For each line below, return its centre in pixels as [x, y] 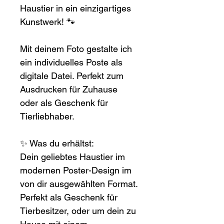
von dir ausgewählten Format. [80, 184]
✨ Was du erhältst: [57, 143]
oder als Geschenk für [65, 103]
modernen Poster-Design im [77, 170]
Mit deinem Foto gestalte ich [77, 49]
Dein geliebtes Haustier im [74, 157]
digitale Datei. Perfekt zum [73, 76]
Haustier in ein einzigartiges [77, 8]
